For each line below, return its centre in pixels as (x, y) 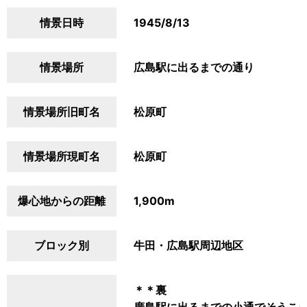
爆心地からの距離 (62, 201)
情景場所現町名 (62, 156)
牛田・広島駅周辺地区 (188, 245)
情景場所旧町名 (62, 112)
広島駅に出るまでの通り (194, 67)
